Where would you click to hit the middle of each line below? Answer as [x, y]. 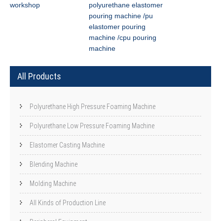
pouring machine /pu [121, 16]
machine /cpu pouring [123, 38]
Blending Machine [54, 165]
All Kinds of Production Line [68, 203]
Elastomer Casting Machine [67, 145]
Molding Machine [53, 184]
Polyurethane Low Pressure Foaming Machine [92, 126]
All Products [39, 76]
